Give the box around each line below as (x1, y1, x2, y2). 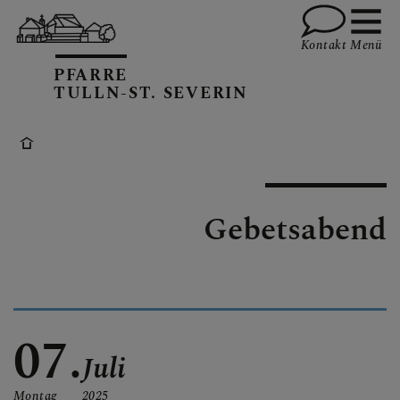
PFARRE (54, 62, 129, 87)
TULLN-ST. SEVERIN (54, 80, 248, 105)
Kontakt (301, 36, 346, 55)
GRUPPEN (67, 153, 191, 190)
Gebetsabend (204, 205, 387, 254)
